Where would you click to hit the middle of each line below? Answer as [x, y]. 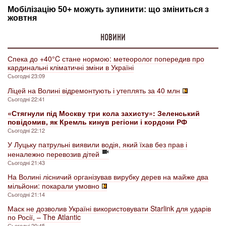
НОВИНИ [113, 37]
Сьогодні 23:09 [26, 75]
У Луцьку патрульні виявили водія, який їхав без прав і [97, 144]
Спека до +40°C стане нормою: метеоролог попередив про [106, 58]
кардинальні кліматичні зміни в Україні [71, 67]
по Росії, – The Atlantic [44, 217]
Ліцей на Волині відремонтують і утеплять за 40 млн [94, 90]
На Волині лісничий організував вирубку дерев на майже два [108, 176]
